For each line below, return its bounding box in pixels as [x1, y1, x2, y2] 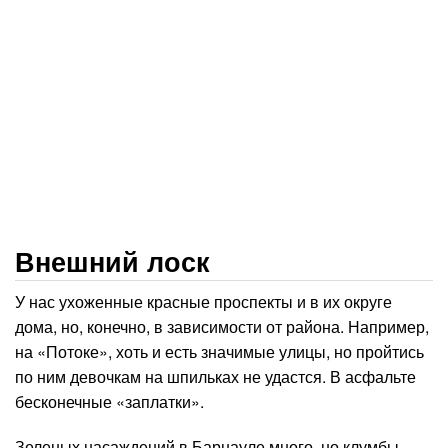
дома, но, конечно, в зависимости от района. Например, [15, 315, 429, 338]
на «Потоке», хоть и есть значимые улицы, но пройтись [15, 340, 424, 363]
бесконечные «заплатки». [15, 390, 204, 413]
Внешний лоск [15, 242, 210, 280]
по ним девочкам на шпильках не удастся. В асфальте [15, 365, 416, 388]
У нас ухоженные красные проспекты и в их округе [15, 290, 392, 313]
